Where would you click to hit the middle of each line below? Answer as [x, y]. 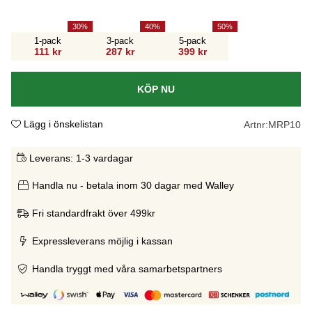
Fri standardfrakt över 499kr [94, 213]
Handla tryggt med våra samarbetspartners [127, 268]
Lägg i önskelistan [63, 124]
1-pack [47, 40]
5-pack [192, 40]
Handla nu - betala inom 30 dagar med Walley [133, 185]
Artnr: [256, 124]
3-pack [120, 40]
